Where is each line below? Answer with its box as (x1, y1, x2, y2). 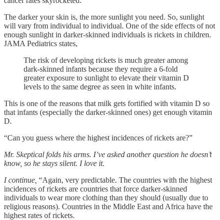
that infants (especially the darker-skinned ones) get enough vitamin (4, 108, 212, 116)
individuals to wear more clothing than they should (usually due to (4, 193, 208, 202)
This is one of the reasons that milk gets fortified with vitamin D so (4, 99, 210, 108)
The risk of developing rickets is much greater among (24, 55, 188, 64)
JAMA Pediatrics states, (4, 39, 78, 48)
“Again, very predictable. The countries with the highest (37, 175, 212, 184)
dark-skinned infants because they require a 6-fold (24, 64, 178, 73)
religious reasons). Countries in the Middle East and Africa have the (4, 202, 213, 211)
